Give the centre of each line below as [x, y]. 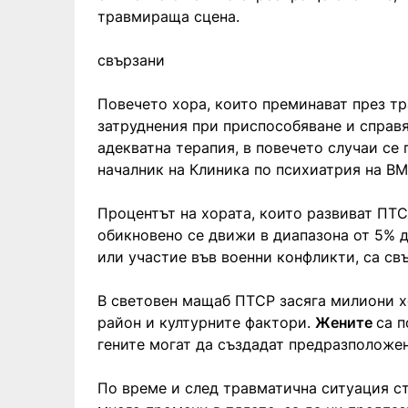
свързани [131, 60]
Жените [346, 322]
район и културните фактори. [206, 322]
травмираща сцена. [168, 16]
